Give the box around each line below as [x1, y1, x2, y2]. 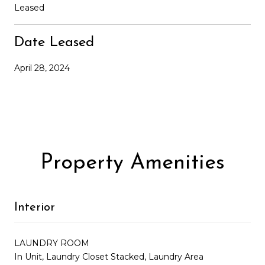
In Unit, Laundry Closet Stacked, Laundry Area [14, 251, 203, 262]
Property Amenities [40, 152, 225, 174]
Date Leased [14, 35, 94, 50]
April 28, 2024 [14, 62, 70, 73]
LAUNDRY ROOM [14, 237, 89, 248]
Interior [14, 201, 55, 214]
